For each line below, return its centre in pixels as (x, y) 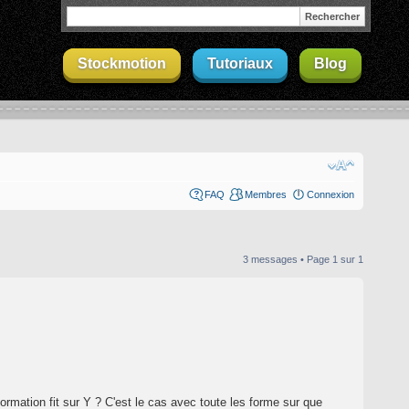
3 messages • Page (288, 259)
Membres (266, 194)
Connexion (330, 194)
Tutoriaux (240, 63)
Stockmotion (122, 63)
